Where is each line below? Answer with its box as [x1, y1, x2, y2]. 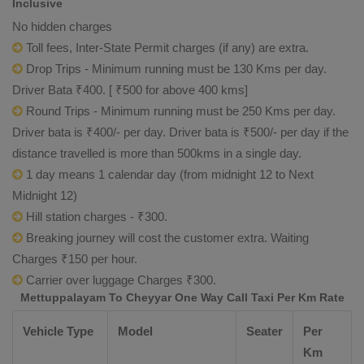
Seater [246, 324, 283, 338]
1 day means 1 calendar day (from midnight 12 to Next [23, 167, 314, 181]
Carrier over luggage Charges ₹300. [23, 273, 216, 287]
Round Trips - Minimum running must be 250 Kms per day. [23, 104, 336, 118]
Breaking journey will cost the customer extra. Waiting [23, 231, 309, 245]
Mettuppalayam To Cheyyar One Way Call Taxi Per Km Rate [19, 291, 344, 304]
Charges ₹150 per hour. [12, 252, 137, 266]
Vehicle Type [23, 324, 93, 338]
